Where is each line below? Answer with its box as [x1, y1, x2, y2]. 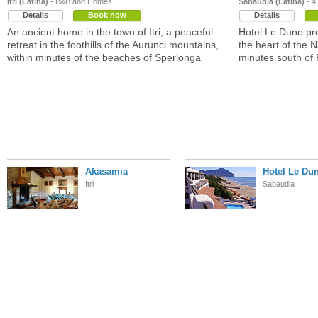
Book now [88, 11, 126, 19]
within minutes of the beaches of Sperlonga [7, 52, 201, 63]
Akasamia [85, 166, 128, 177]
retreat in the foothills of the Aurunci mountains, [7, 39, 219, 50]
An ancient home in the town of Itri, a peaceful [7, 26, 213, 38]
